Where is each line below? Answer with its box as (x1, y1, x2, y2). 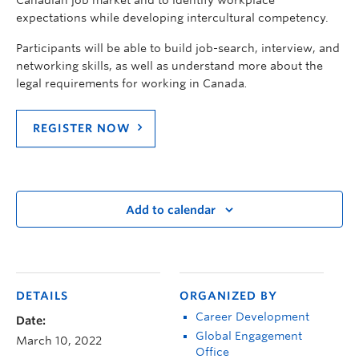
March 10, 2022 (16, 333, 102, 347)
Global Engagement (196, 329, 302, 342)
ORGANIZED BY (179, 288, 277, 302)
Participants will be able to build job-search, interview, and (16, 41, 340, 54)
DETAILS (16, 288, 68, 302)
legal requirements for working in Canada (16, 76, 244, 90)
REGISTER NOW (33, 121, 131, 135)
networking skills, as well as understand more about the (16, 58, 323, 72)
